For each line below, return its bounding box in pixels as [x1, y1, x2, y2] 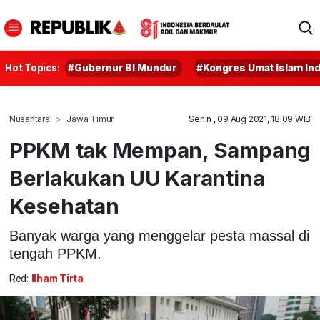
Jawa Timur [66, 114, 114, 124]
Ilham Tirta [31, 273, 84, 285]
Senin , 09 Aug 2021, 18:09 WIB [189, 114, 311, 124]
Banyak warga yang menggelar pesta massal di [9, 227, 309, 244]
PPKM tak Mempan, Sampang [9, 137, 311, 163]
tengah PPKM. [9, 245, 101, 261]
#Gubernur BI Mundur [68, 62, 177, 74]
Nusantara [9, 114, 50, 124]
